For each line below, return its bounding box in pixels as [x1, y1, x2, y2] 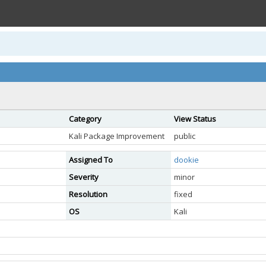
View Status [174, 113, 216, 124]
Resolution [69, 189, 107, 199]
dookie [174, 154, 199, 165]
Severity [69, 172, 99, 182]
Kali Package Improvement [69, 131, 164, 141]
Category [69, 113, 102, 124]
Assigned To [69, 154, 113, 165]
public [174, 131, 195, 141]
